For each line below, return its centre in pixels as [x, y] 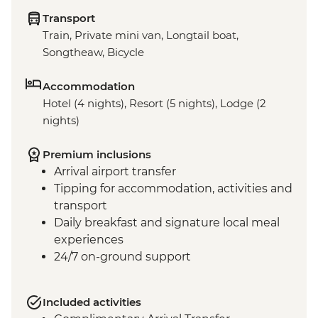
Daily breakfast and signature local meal [167, 223]
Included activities [92, 302]
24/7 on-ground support [122, 257]
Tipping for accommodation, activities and [173, 189]
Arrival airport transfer [115, 172]
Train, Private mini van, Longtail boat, [141, 35]
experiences [89, 240]
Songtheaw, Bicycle [93, 53]
